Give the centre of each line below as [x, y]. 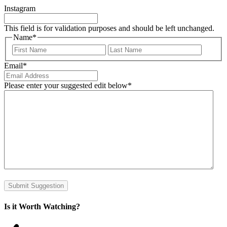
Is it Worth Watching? [42, 206]
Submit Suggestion [36, 186]
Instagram [20, 8]
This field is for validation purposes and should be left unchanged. [109, 28]
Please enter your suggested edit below [66, 86]
